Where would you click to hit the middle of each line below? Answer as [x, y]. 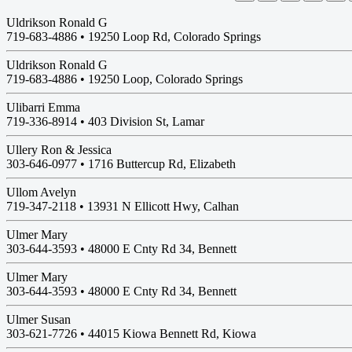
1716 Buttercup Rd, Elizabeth [162, 164]
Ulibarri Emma [43, 107]
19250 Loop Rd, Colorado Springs [174, 37]
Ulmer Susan [38, 319]
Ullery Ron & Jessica [59, 150]
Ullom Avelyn [41, 192]
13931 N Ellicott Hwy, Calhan [163, 206]
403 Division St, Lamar [146, 121]
